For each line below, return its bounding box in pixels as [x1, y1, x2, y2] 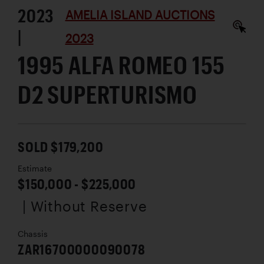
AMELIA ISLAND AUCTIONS [65, 8, 215, 22]
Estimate [18, 164, 52, 174]
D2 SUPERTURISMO [18, 80, 197, 109]
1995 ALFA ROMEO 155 [18, 50, 226, 80]
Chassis [18, 229, 48, 239]
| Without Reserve [22, 197, 147, 215]
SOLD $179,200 [18, 138, 104, 156]
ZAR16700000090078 [18, 240, 146, 258]
